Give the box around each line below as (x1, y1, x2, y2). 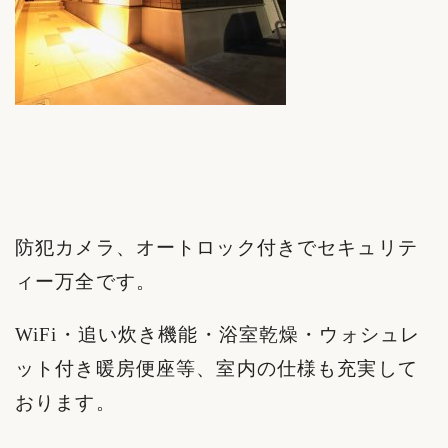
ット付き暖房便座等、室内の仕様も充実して (15, 357, 418, 379)
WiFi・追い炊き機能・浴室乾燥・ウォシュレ (15, 323, 421, 345)
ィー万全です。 (15, 270, 157, 292)
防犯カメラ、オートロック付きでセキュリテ (15, 236, 418, 258)
